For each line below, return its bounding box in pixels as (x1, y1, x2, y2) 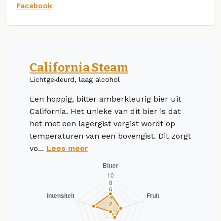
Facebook (16, 1, 52, 10)
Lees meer (46, 143, 88, 153)
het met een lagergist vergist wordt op (30, 118, 175, 128)
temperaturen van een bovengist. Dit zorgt (30, 131, 191, 141)
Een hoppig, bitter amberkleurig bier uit (30, 94, 181, 104)
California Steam (30, 60, 128, 74)
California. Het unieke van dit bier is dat (30, 106, 181, 116)
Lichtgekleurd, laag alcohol (30, 75, 120, 83)
